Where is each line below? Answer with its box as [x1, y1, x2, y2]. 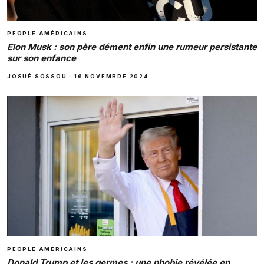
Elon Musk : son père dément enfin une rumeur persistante [7, 41, 257, 52]
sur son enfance [7, 52, 76, 64]
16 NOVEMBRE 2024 [74, 73, 148, 80]
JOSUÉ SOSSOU [7, 73, 67, 80]
